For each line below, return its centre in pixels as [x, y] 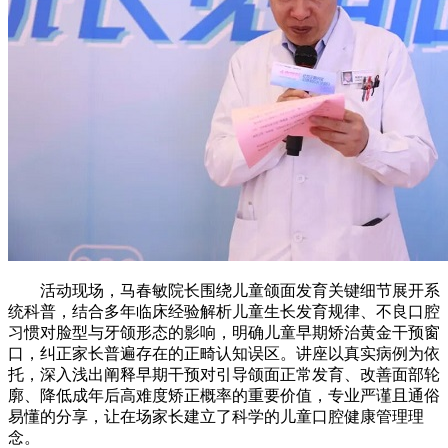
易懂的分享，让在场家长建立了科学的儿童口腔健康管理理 [216, 416]
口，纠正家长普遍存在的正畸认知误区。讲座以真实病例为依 [224, 353]
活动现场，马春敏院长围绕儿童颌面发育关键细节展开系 [224, 290]
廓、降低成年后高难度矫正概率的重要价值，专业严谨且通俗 [224, 395]
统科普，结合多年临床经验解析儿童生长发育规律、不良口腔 [224, 311]
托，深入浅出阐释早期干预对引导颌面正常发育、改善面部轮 [224, 374]
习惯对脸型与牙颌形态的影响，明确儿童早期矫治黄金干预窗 [224, 332]
